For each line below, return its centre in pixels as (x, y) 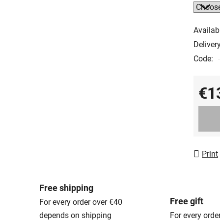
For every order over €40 (81, 202)
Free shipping (66, 188)
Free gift (187, 201)
